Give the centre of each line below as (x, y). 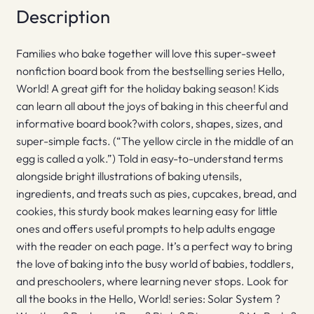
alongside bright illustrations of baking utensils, (129, 176)
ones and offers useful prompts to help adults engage (145, 229)
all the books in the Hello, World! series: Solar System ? (148, 299)
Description (63, 16)
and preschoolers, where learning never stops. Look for (152, 281)
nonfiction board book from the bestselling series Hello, (150, 71)
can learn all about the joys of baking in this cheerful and (152, 106)
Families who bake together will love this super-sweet (146, 54)
